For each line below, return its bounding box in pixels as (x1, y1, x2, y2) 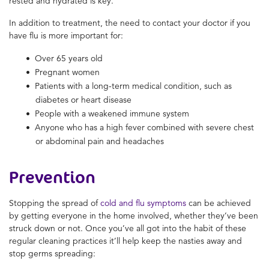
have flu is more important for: (9, 29, 123, 41)
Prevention (9, 166, 95, 188)
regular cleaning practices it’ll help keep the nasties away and (9, 235, 242, 246)
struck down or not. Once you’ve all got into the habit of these (9, 222, 246, 234)
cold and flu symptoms (100, 197, 186, 208)
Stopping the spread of (9, 197, 100, 208)
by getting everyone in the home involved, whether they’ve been (9, 210, 258, 221)
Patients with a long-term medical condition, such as (35, 80, 232, 91)
